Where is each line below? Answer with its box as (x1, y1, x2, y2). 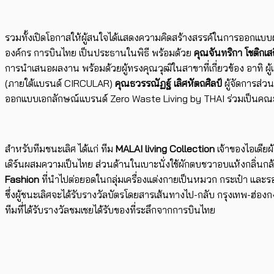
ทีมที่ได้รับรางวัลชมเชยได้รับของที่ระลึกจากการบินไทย (5, 204, 215, 217)
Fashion (5, 173, 39, 186)
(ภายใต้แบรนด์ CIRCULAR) (5, 77, 115, 90)
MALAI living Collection (116, 143, 217, 155)
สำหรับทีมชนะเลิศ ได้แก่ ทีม (5, 143, 116, 155)
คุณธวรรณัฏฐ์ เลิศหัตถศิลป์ (115, 77, 222, 90)
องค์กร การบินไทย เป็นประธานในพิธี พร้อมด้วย (5, 46, 191, 59)
